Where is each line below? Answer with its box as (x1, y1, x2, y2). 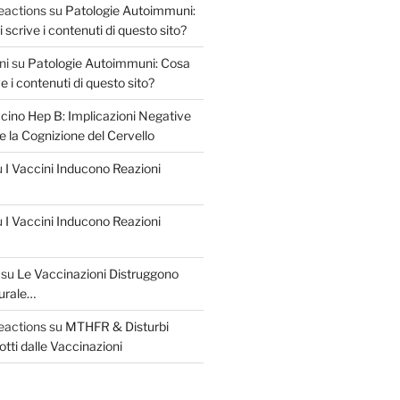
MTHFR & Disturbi (64, 318, 169, 334)
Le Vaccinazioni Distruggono (16, 265, 179, 281)
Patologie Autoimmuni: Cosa (27, 54, 190, 71)
